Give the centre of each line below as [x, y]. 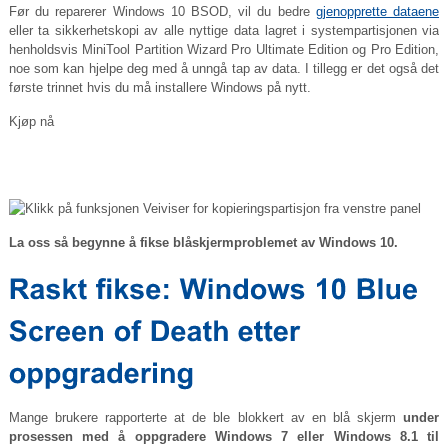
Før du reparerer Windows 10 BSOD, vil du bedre [162, 12]
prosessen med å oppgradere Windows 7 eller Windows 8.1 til [224, 437]
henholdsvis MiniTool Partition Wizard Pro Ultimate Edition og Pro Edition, [224, 50]
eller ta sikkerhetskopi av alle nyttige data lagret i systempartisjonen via [224, 31]
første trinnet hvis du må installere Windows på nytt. [159, 88]
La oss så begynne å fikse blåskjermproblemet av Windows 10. [203, 243]
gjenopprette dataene [377, 12]
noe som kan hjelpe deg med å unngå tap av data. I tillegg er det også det [224, 69]
